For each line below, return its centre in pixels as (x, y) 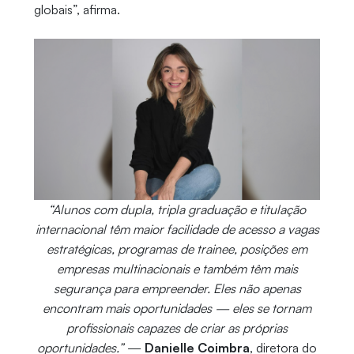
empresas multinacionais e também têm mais (177, 269)
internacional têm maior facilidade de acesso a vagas (177, 230)
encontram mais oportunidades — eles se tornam (177, 309)
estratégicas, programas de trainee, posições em (177, 249)
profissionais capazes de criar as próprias (177, 328)
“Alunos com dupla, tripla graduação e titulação (177, 210)
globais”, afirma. (77, 10)
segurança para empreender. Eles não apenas (177, 289)
